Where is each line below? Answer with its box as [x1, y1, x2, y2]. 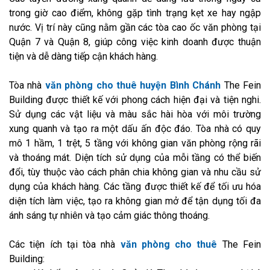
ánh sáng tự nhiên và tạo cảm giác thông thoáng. [9, 209, 212, 221]
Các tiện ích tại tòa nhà [9, 238, 121, 250]
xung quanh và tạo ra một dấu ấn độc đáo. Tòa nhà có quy [9, 122, 261, 134]
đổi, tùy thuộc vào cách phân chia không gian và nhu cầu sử [9, 166, 261, 178]
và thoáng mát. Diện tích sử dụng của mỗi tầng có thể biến [9, 151, 261, 163]
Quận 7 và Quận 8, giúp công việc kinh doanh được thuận [9, 36, 261, 48]
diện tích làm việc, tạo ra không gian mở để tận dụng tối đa [9, 195, 261, 207]
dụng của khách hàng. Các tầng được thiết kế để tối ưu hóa [9, 180, 261, 192]
